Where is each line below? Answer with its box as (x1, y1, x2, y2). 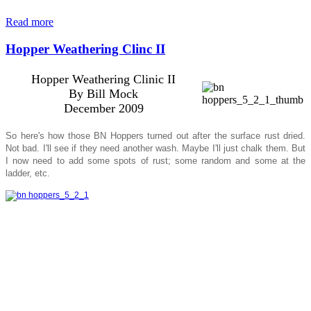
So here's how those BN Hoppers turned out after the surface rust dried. (6, 130, 305, 141)
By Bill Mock (69, 86, 138, 101)
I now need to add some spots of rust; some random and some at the (6, 155, 305, 166)
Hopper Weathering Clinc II (6, 42, 165, 57)
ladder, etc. (6, 167, 50, 178)
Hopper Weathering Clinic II (31, 72, 176, 86)
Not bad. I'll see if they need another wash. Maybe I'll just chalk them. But (6, 142, 305, 153)
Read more (6, 16, 53, 28)
